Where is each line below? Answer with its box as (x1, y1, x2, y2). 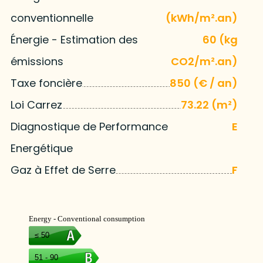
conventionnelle (10, 11, 93, 26)
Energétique (10, 141, 73, 156)
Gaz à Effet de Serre (10, 163, 116, 178)
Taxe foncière (10, 76, 82, 91)
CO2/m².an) (171, 54, 238, 69)
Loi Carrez (10, 97, 62, 113)
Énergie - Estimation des (10, 32, 138, 48)
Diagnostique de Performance (10, 119, 168, 134)
